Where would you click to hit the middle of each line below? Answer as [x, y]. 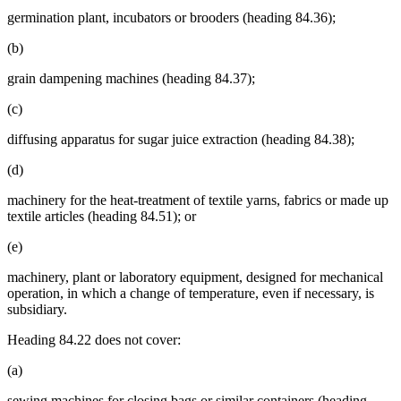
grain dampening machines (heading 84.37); [131, 79]
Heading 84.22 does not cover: [94, 340]
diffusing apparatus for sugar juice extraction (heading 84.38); [181, 140]
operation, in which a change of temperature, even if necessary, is [191, 294]
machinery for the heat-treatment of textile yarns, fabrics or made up [198, 200]
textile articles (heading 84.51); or [102, 217]
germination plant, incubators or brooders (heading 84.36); [171, 18]
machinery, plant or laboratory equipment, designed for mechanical [195, 277]
